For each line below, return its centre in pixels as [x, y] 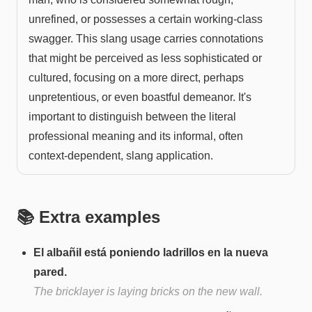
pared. [50, 272]
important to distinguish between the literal [132, 116]
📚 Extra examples [88, 217]
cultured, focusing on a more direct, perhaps [136, 77]
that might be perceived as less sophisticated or [145, 58]
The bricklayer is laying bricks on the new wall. [148, 291]
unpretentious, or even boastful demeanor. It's [140, 97]
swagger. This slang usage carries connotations [146, 38]
